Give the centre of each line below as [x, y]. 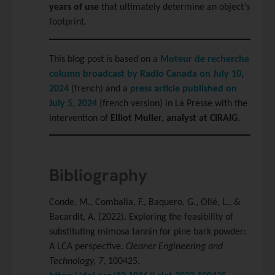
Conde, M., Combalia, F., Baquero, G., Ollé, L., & [145, 203]
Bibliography [98, 175]
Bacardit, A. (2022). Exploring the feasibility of [141, 218]
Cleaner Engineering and [174, 247]
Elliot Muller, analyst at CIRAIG [174, 118]
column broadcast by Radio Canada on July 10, [146, 74]
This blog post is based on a [105, 59]
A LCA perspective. [87, 247]
